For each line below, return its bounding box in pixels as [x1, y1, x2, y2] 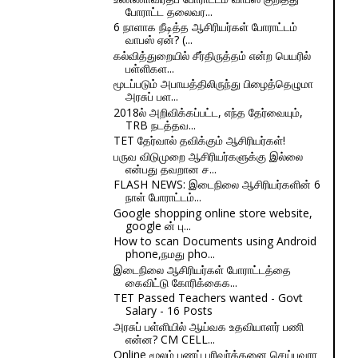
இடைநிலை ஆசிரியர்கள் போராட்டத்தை [113, 261, 291, 277]
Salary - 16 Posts [125, 303, 213, 318]
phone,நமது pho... [125, 246, 215, 261]
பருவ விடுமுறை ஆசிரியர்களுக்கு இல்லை [113, 148, 303, 164]
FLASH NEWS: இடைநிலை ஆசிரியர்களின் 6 [113, 177, 320, 192]
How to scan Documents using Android [113, 233, 316, 249]
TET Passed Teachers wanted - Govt [113, 290, 303, 305]
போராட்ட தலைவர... [125, 3, 213, 19]
